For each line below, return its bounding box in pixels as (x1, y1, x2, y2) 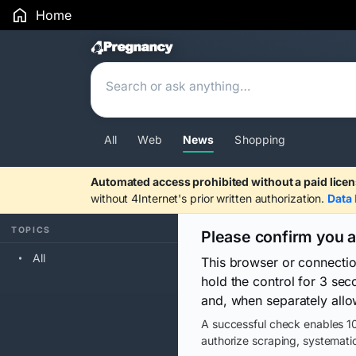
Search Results (90, 36, 254, 64)
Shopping (234, 133, 286, 146)
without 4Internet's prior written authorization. (91, 192, 328, 205)
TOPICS (11, 225, 52, 235)
